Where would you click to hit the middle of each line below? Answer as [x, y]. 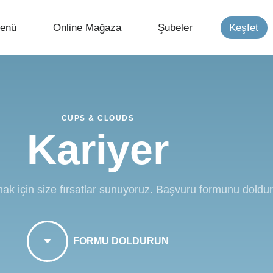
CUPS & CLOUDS [98, 119]
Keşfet [244, 27]
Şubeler [175, 27]
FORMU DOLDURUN [121, 241]
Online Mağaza [87, 27]
